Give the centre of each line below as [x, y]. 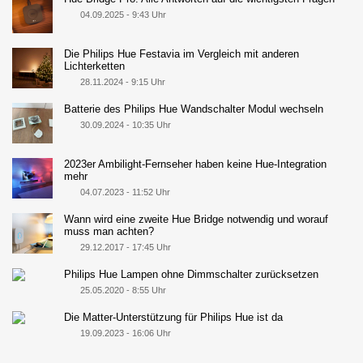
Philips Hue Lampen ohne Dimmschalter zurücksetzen [192, 275]
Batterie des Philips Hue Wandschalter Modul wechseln [194, 109]
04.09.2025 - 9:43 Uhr [123, 15]
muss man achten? [109, 232]
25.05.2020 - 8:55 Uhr [123, 290]
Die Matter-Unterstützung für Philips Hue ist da [174, 318]
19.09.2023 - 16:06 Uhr [125, 333]
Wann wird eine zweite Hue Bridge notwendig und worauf [196, 220]
